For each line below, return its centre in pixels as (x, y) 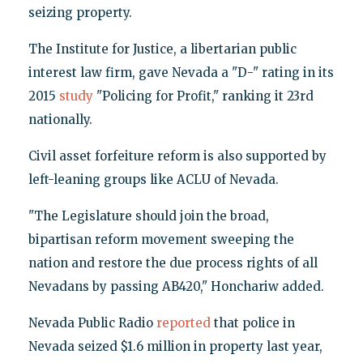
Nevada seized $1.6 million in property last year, (175, 346)
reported (183, 322)
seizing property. (80, 12)
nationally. (60, 119)
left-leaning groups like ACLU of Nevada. (153, 179)
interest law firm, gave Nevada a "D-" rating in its (181, 72)
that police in (252, 322)
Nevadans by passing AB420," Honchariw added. (176, 286)
